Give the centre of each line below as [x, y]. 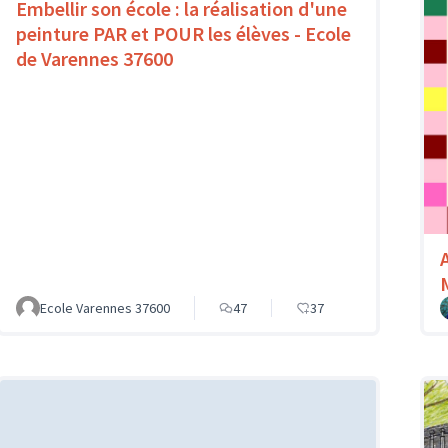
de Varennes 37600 [94, 58]
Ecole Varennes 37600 [105, 307]
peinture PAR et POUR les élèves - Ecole [183, 33]
